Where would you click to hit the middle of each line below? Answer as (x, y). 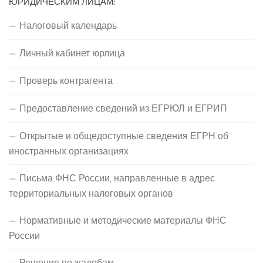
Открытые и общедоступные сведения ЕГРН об (124, 136)
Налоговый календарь (68, 26)
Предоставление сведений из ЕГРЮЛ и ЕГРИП (123, 108)
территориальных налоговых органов (91, 193)
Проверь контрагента (66, 81)
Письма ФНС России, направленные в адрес (117, 178)
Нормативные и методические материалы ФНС (123, 220)
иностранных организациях (69, 151)
